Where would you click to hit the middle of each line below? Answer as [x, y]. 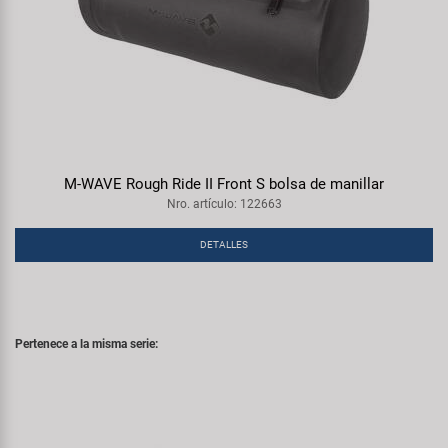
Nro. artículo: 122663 [224, 204]
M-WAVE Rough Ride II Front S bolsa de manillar [224, 184]
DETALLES [224, 244]
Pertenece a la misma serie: [86, 344]
